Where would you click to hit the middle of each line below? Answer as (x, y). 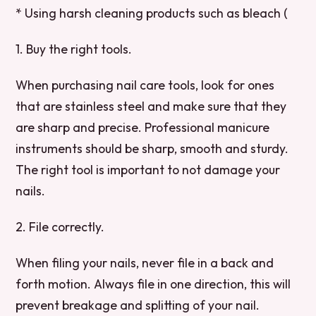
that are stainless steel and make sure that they (151, 106)
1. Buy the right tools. (74, 49)
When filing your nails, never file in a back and (145, 263)
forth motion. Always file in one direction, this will (153, 284)
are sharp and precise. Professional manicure (143, 127)
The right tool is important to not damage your (148, 169)
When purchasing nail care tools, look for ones (145, 85)
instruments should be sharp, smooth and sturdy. (152, 148)
